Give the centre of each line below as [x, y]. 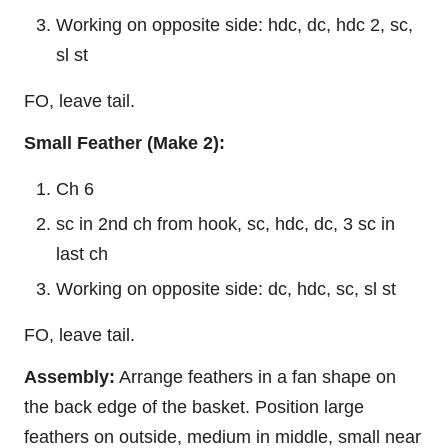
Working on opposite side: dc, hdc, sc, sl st [226, 289]
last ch [82, 254]
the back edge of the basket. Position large [194, 407]
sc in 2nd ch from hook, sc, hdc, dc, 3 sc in [225, 224]
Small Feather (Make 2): [124, 143]
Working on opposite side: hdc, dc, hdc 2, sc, [234, 25]
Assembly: [69, 377]
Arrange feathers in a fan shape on [255, 377]
